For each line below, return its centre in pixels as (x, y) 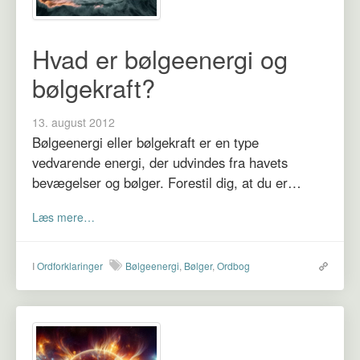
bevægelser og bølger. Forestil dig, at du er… (167, 182)
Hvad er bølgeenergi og (160, 58)
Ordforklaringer (70, 265)
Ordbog (233, 265)
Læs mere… (63, 217)
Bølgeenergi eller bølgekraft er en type (145, 142)
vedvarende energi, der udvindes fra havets (160, 162)
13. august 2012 (74, 122)
